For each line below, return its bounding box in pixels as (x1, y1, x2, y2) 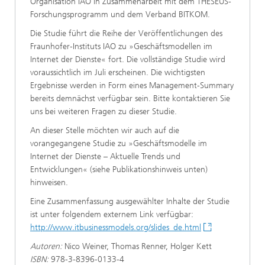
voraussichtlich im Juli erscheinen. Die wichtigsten (30, 67, 205, 77)
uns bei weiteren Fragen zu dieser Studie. (30, 106, 177, 117)
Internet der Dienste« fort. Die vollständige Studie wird (30, 54, 225, 64)
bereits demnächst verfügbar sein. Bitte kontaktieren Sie (30, 93, 230, 104)
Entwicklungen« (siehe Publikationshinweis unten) (30, 164, 208, 174)
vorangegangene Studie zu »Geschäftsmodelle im (30, 138, 207, 148)
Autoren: (30, 241, 62, 251)
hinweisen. (30, 177, 68, 188)
